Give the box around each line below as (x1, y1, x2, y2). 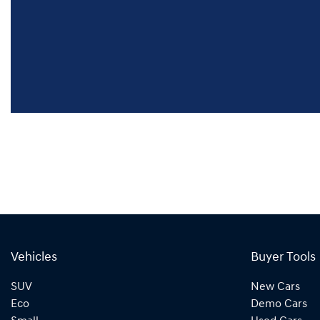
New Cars (251, 281, 300, 294)
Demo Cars (251, 299, 307, 311)
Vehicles (11, 251, 57, 264)
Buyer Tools (251, 251, 316, 264)
